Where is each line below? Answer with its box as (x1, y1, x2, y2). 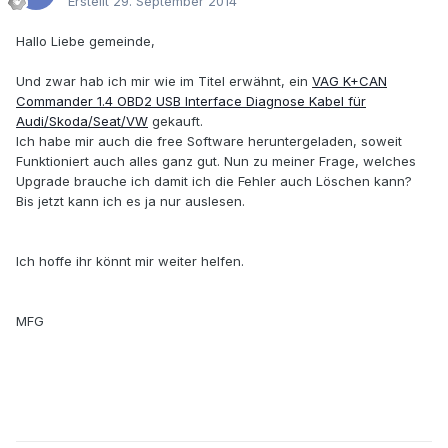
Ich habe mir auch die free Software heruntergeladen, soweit (16, 133, 402, 150)
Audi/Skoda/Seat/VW (16, 113, 148, 130)
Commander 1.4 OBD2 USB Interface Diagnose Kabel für (16, 93, 366, 110)
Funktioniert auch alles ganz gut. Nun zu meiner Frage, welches (16, 153, 416, 170)
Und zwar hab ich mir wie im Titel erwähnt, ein (16, 73, 312, 90)
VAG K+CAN (312, 73, 387, 90)
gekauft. (148, 113, 203, 130)
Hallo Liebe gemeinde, (16, 33, 155, 50)
